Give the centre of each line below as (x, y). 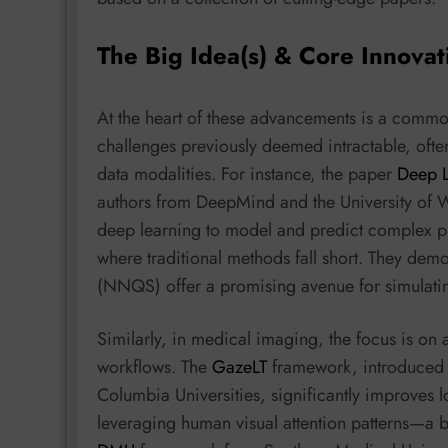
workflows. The (154, 367)
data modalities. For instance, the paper (247, 173)
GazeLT (239, 367)
